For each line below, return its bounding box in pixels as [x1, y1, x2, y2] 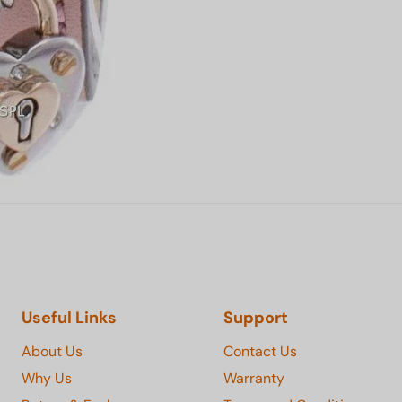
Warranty [223, 368, 285, 388]
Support [223, 306, 289, 328]
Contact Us [223, 341, 298, 361]
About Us [21, 341, 83, 361]
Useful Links [21, 306, 117, 328]
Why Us [21, 368, 72, 388]
